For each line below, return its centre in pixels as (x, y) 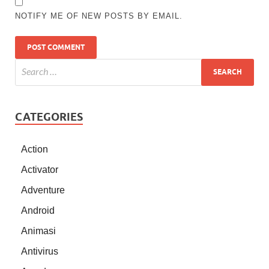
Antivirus (40, 251)
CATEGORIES (49, 116)
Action (35, 149)
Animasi (38, 231)
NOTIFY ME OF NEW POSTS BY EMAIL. (99, 16)
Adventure (43, 190)
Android (38, 210)
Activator (40, 169)
